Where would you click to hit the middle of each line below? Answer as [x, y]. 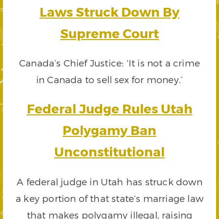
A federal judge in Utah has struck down [109, 181]
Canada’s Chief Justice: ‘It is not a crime [109, 63]
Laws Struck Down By [109, 12]
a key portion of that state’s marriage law [109, 198]
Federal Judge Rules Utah [109, 109]
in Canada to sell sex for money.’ [109, 80]
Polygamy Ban [109, 130]
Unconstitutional [109, 152]
